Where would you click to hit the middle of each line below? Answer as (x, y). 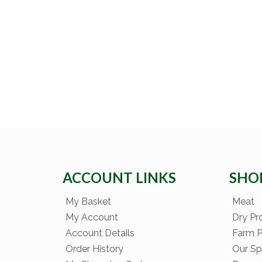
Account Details (100, 233)
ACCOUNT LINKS (119, 178)
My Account (92, 218)
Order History (94, 249)
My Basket (88, 202)
